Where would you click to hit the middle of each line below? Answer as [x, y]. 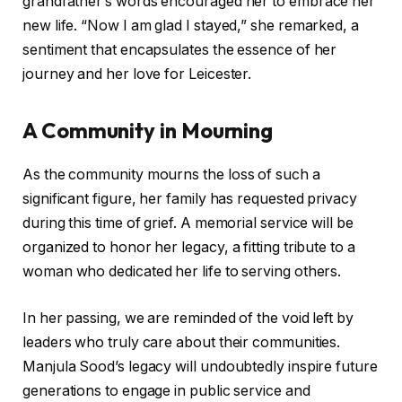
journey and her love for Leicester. [137, 74]
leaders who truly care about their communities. [182, 342]
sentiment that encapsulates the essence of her [180, 50]
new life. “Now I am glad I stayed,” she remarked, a [191, 26]
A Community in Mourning [148, 131]
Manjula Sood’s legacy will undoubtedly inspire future [200, 366]
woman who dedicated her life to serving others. [182, 272]
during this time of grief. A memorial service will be [188, 223]
